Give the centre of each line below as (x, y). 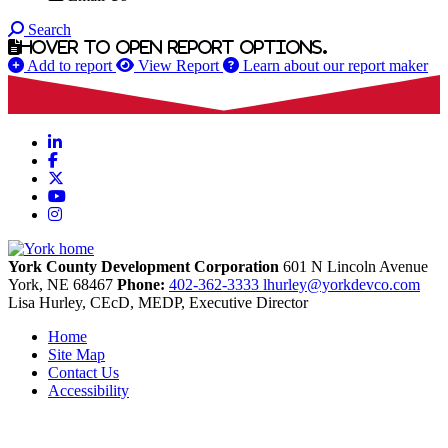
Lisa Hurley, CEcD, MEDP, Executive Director (158, 303)
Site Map (76, 355)
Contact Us (83, 373)
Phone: (141, 285)
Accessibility (88, 391)
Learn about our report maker (335, 65)
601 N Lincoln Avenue (355, 267)
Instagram (92, 214)
